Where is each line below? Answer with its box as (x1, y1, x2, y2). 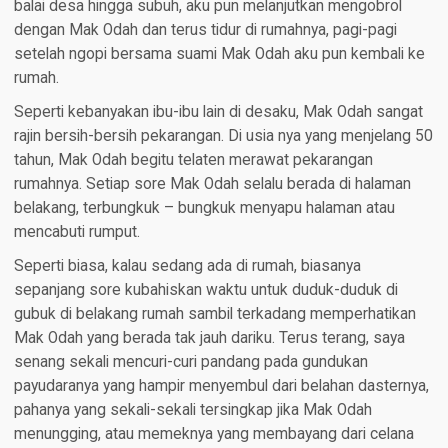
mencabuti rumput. (13, 223, 140, 242)
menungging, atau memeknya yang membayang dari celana (13, 425, 414, 444)
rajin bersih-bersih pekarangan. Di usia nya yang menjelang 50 (13, 127, 433, 146)
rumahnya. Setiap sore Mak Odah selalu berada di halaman (13, 175, 411, 194)
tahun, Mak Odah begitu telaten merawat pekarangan (13, 151, 373, 170)
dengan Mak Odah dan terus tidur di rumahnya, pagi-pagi (13, 21, 397, 40)
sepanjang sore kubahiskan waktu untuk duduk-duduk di (13, 281, 398, 300)
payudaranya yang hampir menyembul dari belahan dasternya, (13, 377, 429, 396)
